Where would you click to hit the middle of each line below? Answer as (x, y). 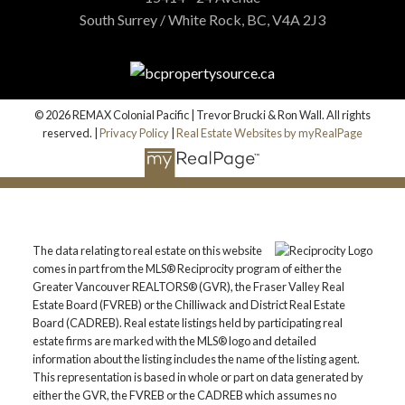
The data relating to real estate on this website (147, 250)
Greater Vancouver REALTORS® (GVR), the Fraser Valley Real (188, 286)
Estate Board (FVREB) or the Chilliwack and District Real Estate (188, 304)
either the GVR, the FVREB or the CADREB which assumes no (184, 395)
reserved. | (71, 133)
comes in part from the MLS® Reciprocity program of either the (187, 268)
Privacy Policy (134, 133)
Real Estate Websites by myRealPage (269, 133)
